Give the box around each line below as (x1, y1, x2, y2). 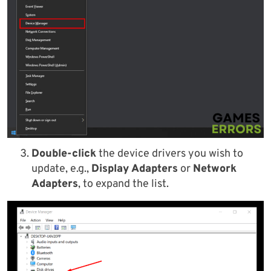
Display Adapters (91, 162, 178, 177)
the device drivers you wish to (96, 147, 243, 162)
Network (193, 162, 237, 177)
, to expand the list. (78, 177, 169, 192)
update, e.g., (31, 162, 91, 177)
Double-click (31, 147, 96, 162)
